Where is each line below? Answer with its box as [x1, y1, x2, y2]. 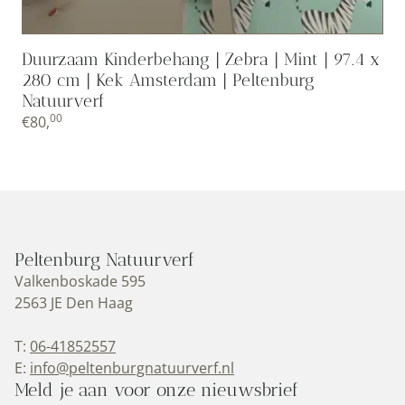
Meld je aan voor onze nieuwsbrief [14, 379, 298, 401]
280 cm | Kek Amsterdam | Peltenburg [22, 70, 315, 91]
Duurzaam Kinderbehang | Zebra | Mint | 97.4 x [22, 49, 380, 71]
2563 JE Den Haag [14, 293, 133, 314]
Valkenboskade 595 [14, 271, 146, 292]
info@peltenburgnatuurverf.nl [30, 358, 234, 379]
